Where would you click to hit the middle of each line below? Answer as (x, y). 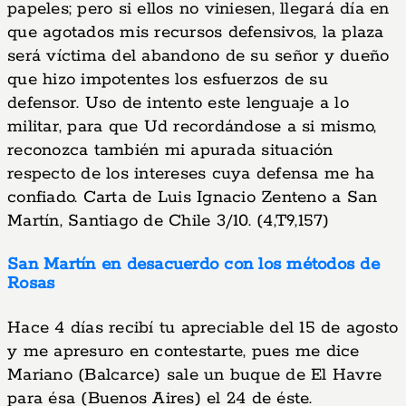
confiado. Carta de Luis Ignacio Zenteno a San (193, 198)
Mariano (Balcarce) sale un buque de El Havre (194, 375)
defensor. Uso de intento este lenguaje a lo (178, 103)
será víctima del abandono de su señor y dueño (198, 56)
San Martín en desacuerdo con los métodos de (193, 265)
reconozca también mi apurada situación (170, 150)
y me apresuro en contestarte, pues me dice (184, 352)
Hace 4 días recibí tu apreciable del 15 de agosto (203, 328)
